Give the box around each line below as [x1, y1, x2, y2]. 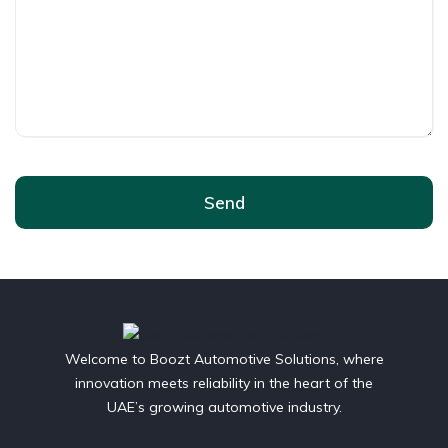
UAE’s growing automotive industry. [106, 397, 342, 416]
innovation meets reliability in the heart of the [75, 373, 373, 392]
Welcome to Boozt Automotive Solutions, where [64, 349, 384, 368]
